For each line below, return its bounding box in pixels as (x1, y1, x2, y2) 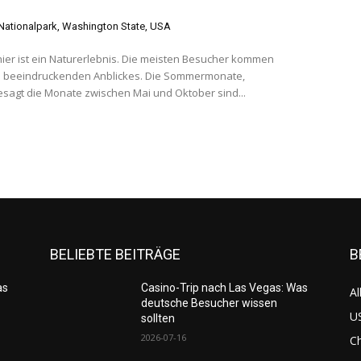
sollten (141, 312, 176, 326)
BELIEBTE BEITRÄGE (50, 246, 180, 263)
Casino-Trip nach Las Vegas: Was (141, 281, 309, 295)
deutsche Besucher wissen (141, 297, 278, 310)
